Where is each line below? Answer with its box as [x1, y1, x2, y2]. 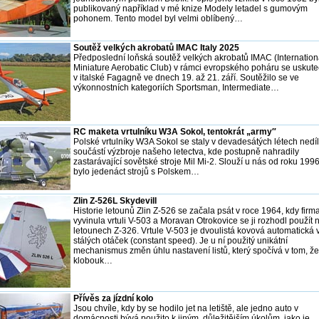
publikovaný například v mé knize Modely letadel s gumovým [73, 3, 308, 14]
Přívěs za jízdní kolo [73, 293, 153, 303]
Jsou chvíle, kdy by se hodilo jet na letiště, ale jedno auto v [73, 303, 298, 313]
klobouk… [73, 255, 113, 266]
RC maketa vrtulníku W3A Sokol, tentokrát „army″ [73, 126, 276, 137]
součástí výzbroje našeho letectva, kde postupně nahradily [73, 146, 299, 157]
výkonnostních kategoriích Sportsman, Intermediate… [73, 82, 279, 93]
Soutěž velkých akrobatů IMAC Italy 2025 [73, 42, 239, 53]
